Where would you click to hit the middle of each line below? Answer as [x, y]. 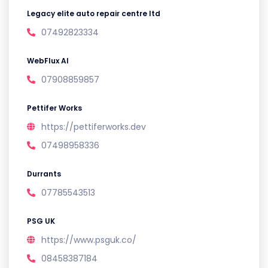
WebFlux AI [48, 61]
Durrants [44, 174]
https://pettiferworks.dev [94, 127]
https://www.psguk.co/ [89, 240]
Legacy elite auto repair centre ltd [94, 14]
